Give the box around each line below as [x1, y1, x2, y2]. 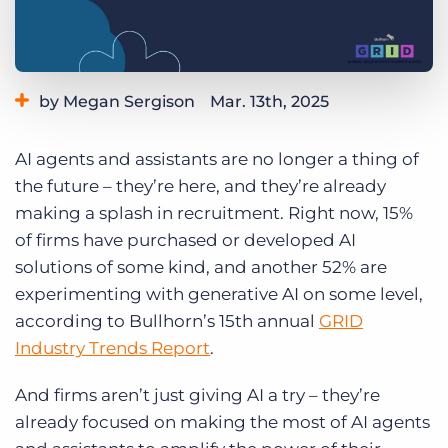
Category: [15, 125, 74, 141]
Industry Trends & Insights [84, 125, 241, 141]
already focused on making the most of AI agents [15, 412, 430, 433]
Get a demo [49, 3, 151, 23]
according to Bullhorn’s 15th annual [15, 311, 319, 332]
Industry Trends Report [15, 338, 210, 359]
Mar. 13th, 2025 [210, 92, 329, 112]
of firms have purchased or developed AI [15, 230, 356, 251]
